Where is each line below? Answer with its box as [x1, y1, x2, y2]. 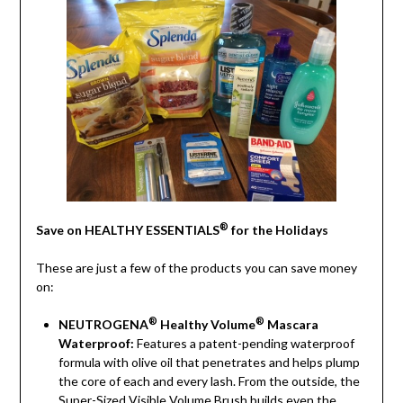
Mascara [264, 316, 318, 332]
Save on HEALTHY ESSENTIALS [35, 221, 219, 237]
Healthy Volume [157, 316, 255, 332]
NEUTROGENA [58, 316, 148, 332]
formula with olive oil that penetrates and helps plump [58, 354, 360, 370]
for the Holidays [228, 221, 328, 237]
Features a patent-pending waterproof [133, 335, 354, 351]
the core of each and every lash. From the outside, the [58, 372, 360, 389]
